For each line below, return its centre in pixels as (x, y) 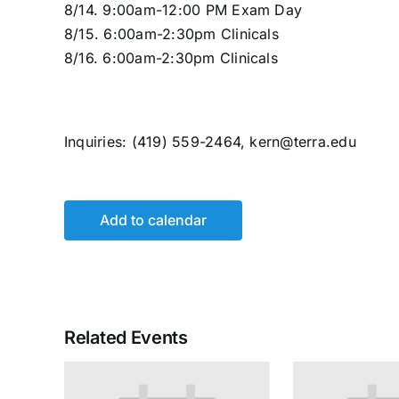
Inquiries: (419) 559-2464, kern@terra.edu (210, 142)
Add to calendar (153, 220)
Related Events (126, 338)
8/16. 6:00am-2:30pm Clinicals (171, 58)
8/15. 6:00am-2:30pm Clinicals (171, 34)
